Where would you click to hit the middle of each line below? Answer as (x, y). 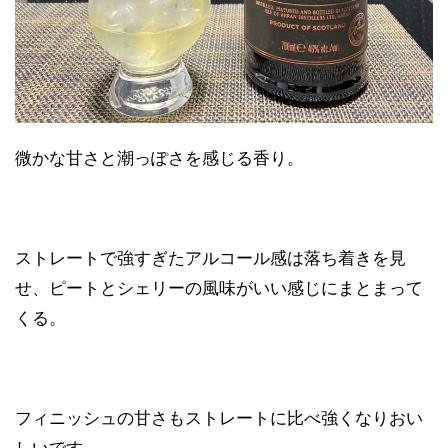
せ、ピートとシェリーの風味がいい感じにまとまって (219, 288)
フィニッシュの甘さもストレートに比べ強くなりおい (219, 418)
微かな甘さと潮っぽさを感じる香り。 (159, 158)
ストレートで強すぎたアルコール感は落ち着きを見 (210, 258)
